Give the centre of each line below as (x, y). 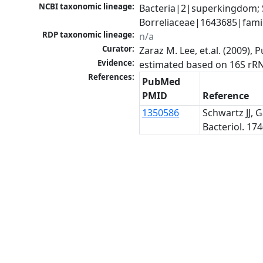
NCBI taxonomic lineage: (87, 7)
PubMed (161, 82)
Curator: (119, 49)
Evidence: (116, 63)
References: (112, 77)
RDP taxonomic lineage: (89, 35)
